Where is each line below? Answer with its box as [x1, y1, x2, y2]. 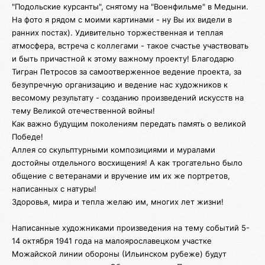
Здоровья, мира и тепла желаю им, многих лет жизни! [12, 196, 224, 206]
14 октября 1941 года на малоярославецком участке [12, 235, 212, 245]
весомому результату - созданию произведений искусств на [12, 92, 244, 102]
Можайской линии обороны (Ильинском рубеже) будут [12, 248, 227, 258]
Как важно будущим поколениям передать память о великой [12, 118, 246, 128]
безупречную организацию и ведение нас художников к [12, 79, 228, 89]
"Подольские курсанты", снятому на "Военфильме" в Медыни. [12, 1, 248, 11]
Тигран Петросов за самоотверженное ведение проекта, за [12, 66, 241, 76]
